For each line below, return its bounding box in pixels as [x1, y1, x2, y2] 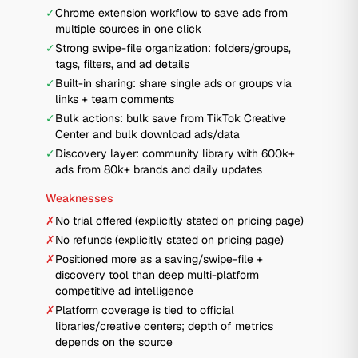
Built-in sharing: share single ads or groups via [55, 76, 292, 90]
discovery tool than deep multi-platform [55, 268, 259, 282]
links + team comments [55, 92, 174, 106]
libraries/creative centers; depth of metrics [55, 319, 273, 333]
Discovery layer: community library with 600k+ [55, 146, 295, 161]
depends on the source [55, 335, 173, 349]
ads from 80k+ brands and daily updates [55, 162, 262, 177]
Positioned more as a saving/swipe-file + [55, 252, 263, 266]
